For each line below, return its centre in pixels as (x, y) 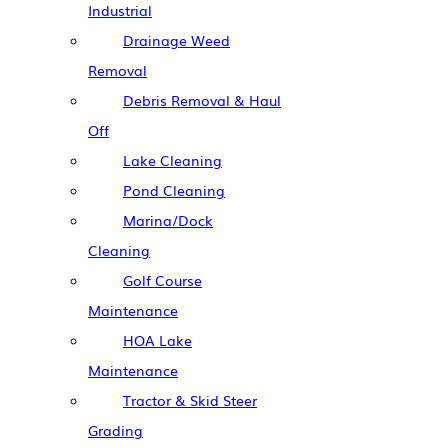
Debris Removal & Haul (202, 99)
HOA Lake (157, 339)
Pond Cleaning (174, 189)
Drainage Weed (176, 39)
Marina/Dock (168, 219)
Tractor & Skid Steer (190, 399)
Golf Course (162, 279)
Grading (115, 429)
